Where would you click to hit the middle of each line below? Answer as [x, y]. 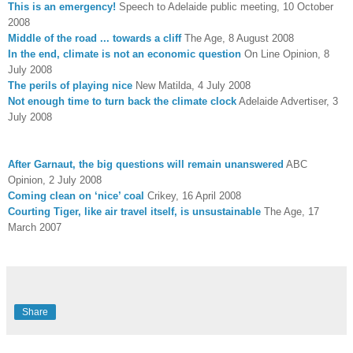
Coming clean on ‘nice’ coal [76, 195]
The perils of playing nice [70, 85]
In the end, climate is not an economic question [124, 54]
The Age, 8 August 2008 [238, 38]
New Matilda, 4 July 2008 [191, 85]
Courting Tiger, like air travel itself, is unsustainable [134, 211]
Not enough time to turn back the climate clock [122, 101]
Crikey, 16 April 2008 [193, 195]
